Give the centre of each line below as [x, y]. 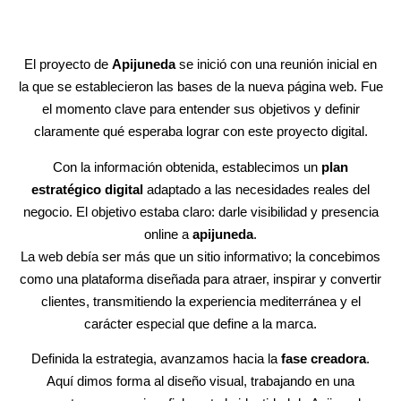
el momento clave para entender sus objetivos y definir [200, 109]
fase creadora [322, 359]
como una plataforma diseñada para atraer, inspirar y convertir [200, 278]
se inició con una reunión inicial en [276, 64]
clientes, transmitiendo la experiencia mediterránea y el [200, 301]
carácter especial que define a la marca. [200, 323]
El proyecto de [68, 64]
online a [168, 234]
